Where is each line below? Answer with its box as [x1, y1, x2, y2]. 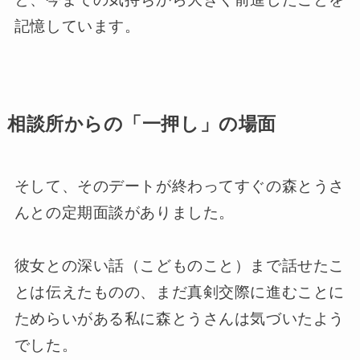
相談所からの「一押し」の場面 [6, 113, 276, 134]
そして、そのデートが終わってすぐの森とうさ [14, 178, 345, 195]
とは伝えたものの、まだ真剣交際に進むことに [14, 284, 345, 301]
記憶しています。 [14, 17, 141, 35]
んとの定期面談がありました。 [14, 204, 235, 222]
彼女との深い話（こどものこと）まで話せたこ [14, 257, 345, 275]
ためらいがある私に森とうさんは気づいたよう [14, 310, 345, 328]
